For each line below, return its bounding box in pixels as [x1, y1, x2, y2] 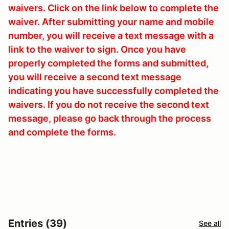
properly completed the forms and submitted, [8, 57, 209, 68]
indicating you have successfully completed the [8, 85, 219, 96]
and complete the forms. [8, 126, 116, 138]
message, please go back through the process [8, 112, 211, 124]
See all [199, 219, 221, 228]
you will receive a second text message [8, 71, 181, 82]
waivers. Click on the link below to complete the [8, 2, 219, 13]
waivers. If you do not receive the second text [8, 99, 209, 110]
